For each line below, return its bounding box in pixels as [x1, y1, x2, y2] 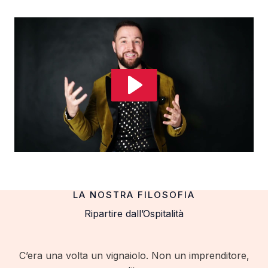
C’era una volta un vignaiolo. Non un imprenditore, [19, 249, 249, 261]
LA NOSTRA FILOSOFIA [73, 189, 195, 200]
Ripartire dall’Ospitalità [84, 208, 184, 220]
